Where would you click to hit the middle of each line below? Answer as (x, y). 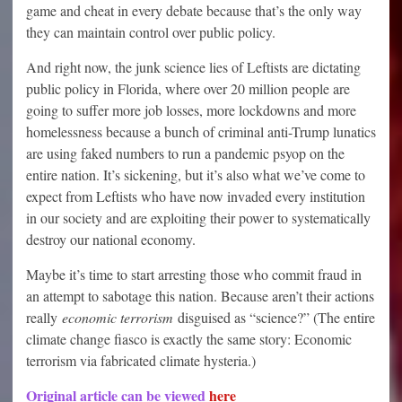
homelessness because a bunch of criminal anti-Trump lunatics (201, 132)
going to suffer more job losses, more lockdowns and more (191, 110)
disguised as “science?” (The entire (274, 318)
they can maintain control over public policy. (151, 32)
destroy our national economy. (111, 240)
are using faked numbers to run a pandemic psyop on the (185, 153)
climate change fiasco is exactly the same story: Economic (189, 339)
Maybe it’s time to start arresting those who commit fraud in (194, 275)
